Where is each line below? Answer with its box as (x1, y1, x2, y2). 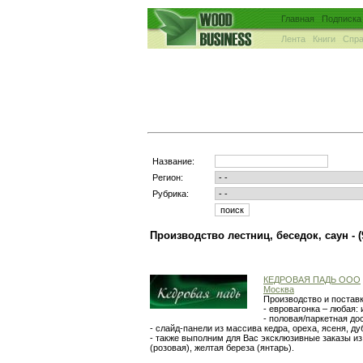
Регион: (152, 173, 183, 182)
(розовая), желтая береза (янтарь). (150, 343, 294, 352)
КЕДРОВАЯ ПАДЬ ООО (263, 275, 361, 284)
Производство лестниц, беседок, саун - (150, 228, 358, 241)
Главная (281, 14, 314, 23)
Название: (152, 156, 194, 166)
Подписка (322, 14, 361, 23)
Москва (263, 284, 294, 294)
